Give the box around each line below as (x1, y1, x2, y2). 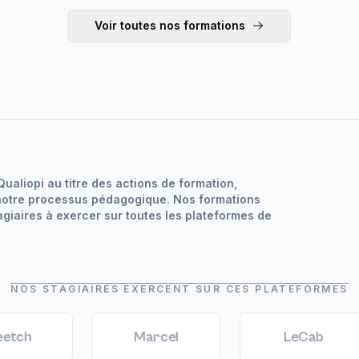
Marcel (78, 328, 123, 345)
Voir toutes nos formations (95, 18, 245, 32)
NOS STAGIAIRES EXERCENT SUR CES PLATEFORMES (10, 282, 349, 295)
